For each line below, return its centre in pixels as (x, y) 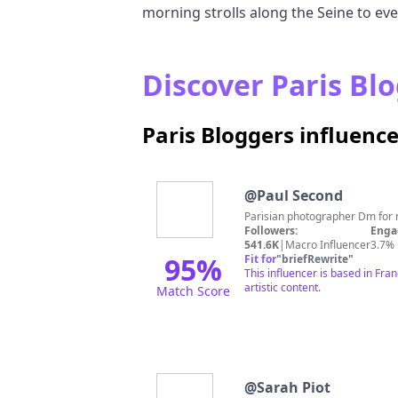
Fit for (260, 259)
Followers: (271, 231)
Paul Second (300, 195)
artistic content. (283, 287)
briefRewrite (315, 259)
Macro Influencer (328, 245)
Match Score (193, 291)
